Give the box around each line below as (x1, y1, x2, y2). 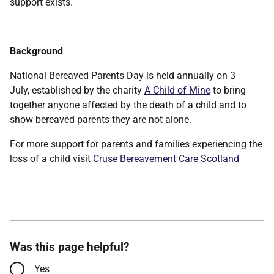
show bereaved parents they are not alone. (10, 114, 196, 126)
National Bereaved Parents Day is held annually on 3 (10, 70, 235, 82)
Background (10, 45, 65, 57)
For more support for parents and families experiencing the (10, 138, 262, 150)
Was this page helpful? (10, 240, 129, 254)
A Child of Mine (144, 84, 210, 97)
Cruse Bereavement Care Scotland (93, 153, 239, 165)
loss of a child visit (10, 153, 93, 165)
